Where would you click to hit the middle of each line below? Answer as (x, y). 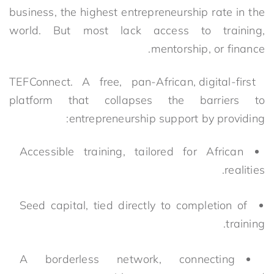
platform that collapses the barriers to (137, 100)
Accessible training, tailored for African (131, 151)
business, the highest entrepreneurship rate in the (137, 12)
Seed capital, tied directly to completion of (133, 205)
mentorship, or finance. (208, 48)
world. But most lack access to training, (137, 30)
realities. (245, 169)
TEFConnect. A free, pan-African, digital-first (132, 81)
